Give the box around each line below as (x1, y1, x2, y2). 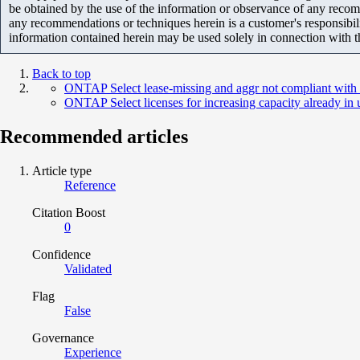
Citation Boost (32, 205, 105, 219)
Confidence (32, 247, 91, 261)
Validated (64, 261, 112, 276)
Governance (32, 330, 94, 345)
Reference (64, 178, 116, 192)
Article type (32, 163, 92, 178)
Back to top (32, 66, 91, 80)
